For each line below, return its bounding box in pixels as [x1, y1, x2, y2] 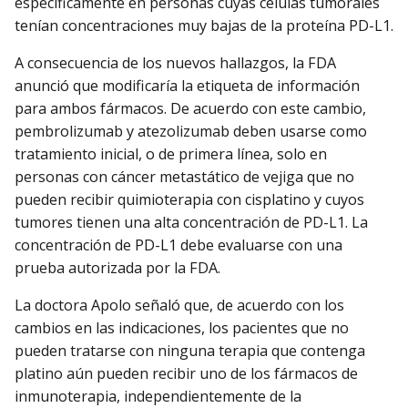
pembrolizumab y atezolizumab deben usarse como [15, 121, 367, 142]
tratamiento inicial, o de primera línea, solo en [15, 144, 327, 165]
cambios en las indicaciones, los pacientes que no [15, 318, 349, 339]
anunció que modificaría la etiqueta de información [15, 76, 360, 97]
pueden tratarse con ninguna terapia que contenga [15, 341, 365, 362]
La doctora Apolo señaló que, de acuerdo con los [15, 295, 344, 316]
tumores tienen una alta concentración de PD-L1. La [15, 212, 368, 233]
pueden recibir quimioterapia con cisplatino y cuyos [15, 189, 364, 210]
